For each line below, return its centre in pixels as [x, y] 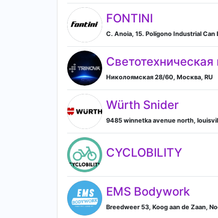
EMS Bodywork [148, 191]
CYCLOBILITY [144, 153]
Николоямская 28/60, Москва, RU [159, 77]
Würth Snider [142, 105]
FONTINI [129, 18]
